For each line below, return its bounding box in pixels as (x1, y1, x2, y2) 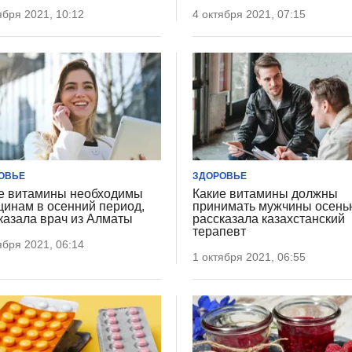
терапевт (192, 224, 247, 238)
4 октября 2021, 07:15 (192, 8, 306, 21)
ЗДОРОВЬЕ (192, 170, 247, 181)
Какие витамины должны (192, 186, 339, 200)
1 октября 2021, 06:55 (192, 250, 306, 263)
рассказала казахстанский (192, 211, 346, 225)
